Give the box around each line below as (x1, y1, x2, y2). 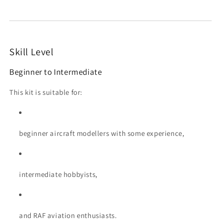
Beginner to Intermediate (9, 66, 102, 78)
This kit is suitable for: (9, 88, 83, 97)
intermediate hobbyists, (19, 170, 98, 179)
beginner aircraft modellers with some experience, (19, 129, 185, 138)
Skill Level (9, 45, 54, 59)
